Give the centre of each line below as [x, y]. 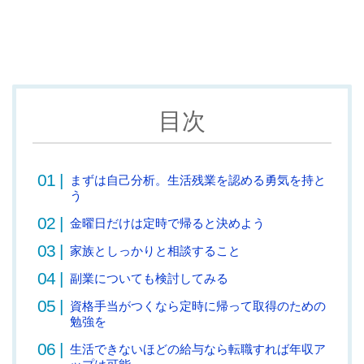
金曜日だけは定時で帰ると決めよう [167, 223]
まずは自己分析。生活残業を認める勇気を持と [198, 180]
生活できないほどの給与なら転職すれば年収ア [198, 349]
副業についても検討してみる [149, 278]
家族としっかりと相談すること [155, 250]
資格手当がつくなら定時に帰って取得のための [198, 305]
